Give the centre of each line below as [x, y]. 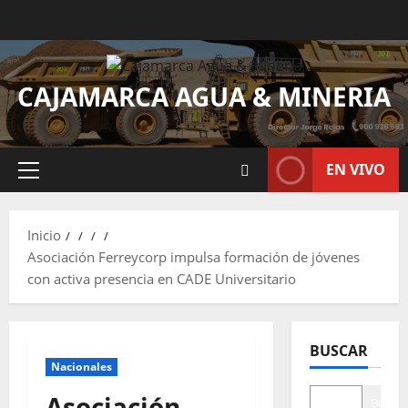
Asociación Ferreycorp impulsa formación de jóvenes [194, 257]
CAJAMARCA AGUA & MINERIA [204, 97]
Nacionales [82, 367]
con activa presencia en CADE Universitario [162, 279]
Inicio [44, 235]
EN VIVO [356, 170]
